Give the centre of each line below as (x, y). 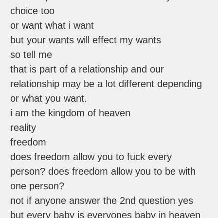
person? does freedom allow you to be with (103, 172)
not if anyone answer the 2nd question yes (102, 201)
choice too (33, 11)
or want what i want (52, 26)
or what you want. (49, 99)
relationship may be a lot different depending (106, 84)
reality (23, 128)
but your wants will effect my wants (86, 40)
